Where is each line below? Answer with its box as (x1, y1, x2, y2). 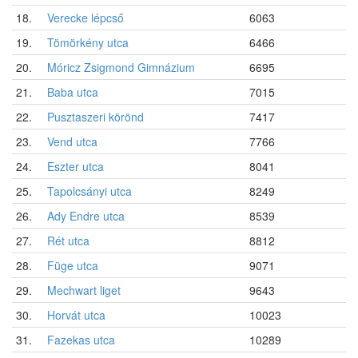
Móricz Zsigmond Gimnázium (47, 58, 195, 75)
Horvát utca (47, 306, 105, 323)
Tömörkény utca (47, 34, 129, 50)
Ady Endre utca (47, 207, 125, 224)
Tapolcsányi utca (47, 182, 132, 199)
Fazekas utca (47, 331, 115, 348)
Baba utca (47, 83, 98, 100)
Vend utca (47, 133, 97, 149)
